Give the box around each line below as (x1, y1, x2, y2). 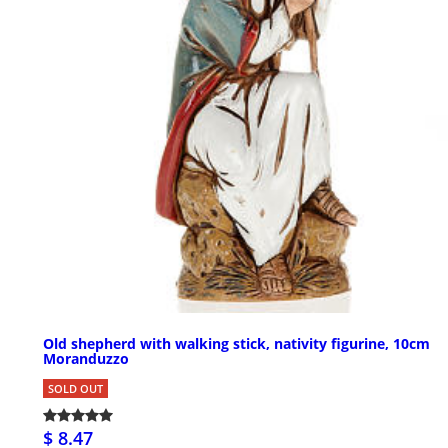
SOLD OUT (48, 381, 103, 397)
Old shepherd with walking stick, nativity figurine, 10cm (43, 334, 430, 354)
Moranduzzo (43, 349, 129, 369)
